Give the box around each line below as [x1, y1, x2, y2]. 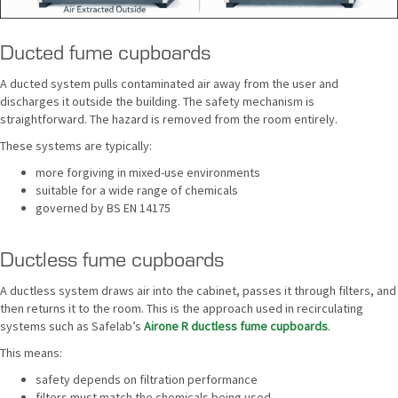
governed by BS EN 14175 [36, 200, 171, 217]
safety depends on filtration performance [36, 371, 258, 388]
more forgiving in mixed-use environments [36, 164, 260, 181]
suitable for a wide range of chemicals [36, 182, 238, 199]
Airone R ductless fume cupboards [144, 318, 328, 335]
